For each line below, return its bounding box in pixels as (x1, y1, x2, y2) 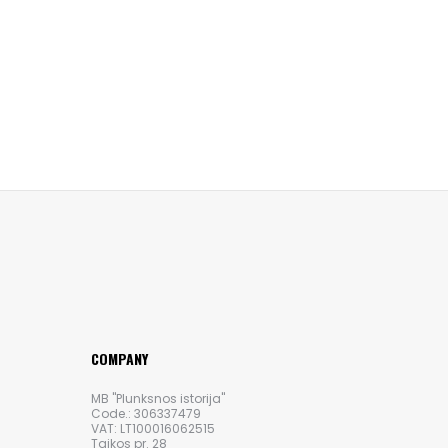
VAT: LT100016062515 (91, 420, 215, 438)
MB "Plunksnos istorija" (91, 390, 225, 408)
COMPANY (91, 348, 148, 370)
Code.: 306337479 (91, 405, 201, 423)
